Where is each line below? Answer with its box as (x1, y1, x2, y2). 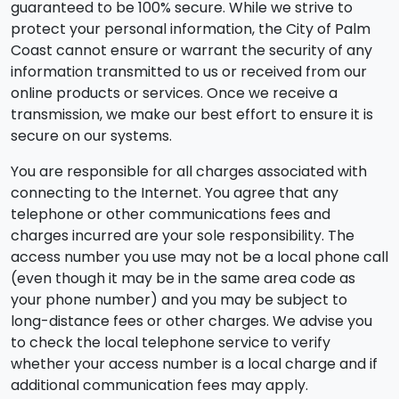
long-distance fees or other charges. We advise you (11, 311, 372, 331)
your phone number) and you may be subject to (11, 289, 347, 310)
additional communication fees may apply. (11, 375, 308, 395)
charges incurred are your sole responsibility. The (11, 225, 354, 246)
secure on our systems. (11, 126, 172, 146)
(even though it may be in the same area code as (11, 268, 355, 289)
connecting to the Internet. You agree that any (11, 183, 338, 203)
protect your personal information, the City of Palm (11, 19, 370, 39)
